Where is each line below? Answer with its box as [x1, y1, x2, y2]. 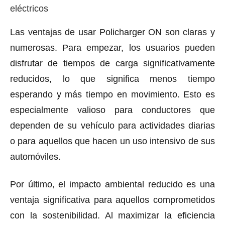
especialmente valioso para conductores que [10, 104, 215, 115]
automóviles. [10, 151, 61, 162]
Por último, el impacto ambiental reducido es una [10, 179, 215, 189]
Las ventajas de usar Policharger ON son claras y [10, 27, 215, 37]
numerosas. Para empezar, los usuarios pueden [10, 42, 215, 53]
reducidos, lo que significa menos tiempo [10, 73, 215, 84]
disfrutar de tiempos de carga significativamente [10, 58, 215, 68]
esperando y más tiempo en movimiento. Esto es [10, 89, 215, 99]
